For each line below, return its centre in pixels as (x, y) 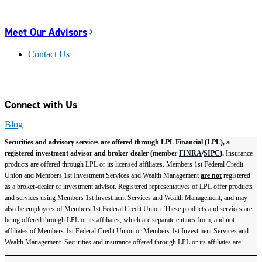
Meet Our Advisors (46, 32)
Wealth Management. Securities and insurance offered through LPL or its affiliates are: (124, 242)
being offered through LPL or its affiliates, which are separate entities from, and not (120, 220)
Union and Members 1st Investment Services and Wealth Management (103, 176)
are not (211, 176)
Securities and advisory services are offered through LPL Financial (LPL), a (117, 142)
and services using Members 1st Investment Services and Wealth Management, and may (126, 198)
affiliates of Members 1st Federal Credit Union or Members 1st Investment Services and (127, 231)
